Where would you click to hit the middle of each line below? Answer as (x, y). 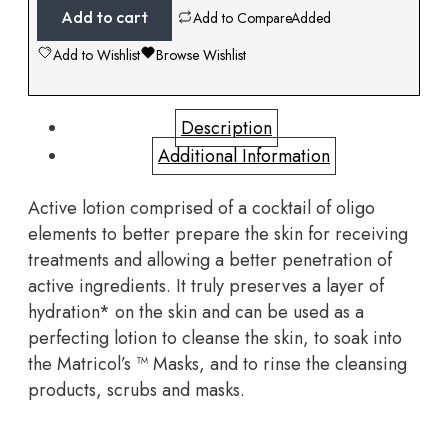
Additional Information (244, 156)
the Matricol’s (82, 364)
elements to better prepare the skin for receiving (218, 234)
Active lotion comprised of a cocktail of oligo (201, 208)
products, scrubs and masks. (136, 390)
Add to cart (104, 17)
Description (226, 128)
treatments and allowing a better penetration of (210, 260)
